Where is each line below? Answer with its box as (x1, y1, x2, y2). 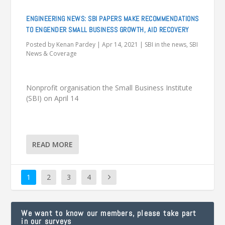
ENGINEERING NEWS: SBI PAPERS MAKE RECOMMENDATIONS (26, 14, 199, 24)
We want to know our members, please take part (21, 208, 197, 219)
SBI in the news (145, 40, 187, 49)
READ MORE (32, 140, 73, 150)
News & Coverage (26, 49, 77, 58)
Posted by (26, 40, 57, 49)
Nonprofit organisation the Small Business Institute (26, 82, 193, 92)
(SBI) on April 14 (26, 93, 79, 103)
